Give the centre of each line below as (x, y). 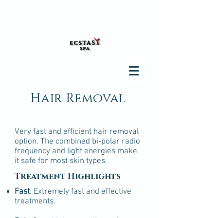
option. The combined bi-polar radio (77, 142)
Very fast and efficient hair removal (77, 132)
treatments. (36, 201)
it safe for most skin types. (62, 161)
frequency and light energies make (76, 151)
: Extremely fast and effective (81, 192)
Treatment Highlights (68, 176)
